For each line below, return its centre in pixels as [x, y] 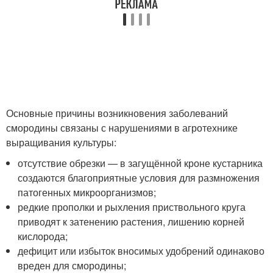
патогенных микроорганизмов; [87, 193]
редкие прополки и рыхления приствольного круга [132, 207]
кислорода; [43, 236]
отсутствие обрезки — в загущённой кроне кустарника [140, 163]
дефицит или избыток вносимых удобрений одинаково [141, 251]
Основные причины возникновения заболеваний [117, 113]
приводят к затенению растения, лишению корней [131, 222]
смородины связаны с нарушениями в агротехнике [122, 128]
